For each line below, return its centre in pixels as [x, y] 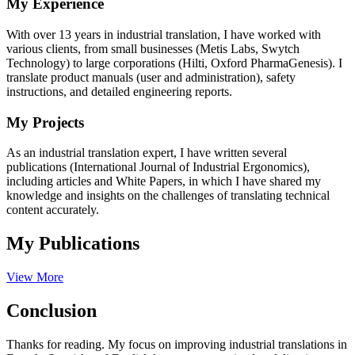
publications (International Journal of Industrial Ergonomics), [158, 167]
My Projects [45, 122]
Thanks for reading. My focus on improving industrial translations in [177, 345]
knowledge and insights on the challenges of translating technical [168, 196]
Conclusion [52, 311]
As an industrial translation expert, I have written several [147, 153]
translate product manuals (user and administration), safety [151, 78]
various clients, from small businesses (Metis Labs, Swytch [153, 49]
